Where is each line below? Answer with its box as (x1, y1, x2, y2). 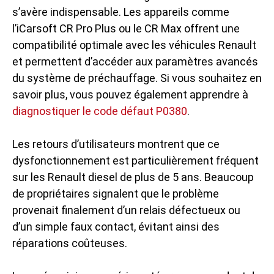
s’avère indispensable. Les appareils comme (12, 6, 229, 18)
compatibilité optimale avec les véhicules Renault (12, 39, 256, 51)
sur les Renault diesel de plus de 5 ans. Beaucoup (12, 171, 254, 183)
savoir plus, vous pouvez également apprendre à (12, 88, 248, 101)
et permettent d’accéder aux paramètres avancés (12, 55, 258, 68)
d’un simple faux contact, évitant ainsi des (12, 220, 220, 233)
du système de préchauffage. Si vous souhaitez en (12, 72, 262, 84)
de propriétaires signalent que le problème (12, 187, 219, 200)
